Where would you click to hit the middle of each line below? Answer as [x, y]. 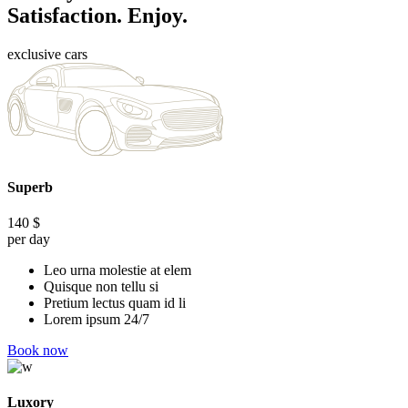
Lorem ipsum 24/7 [97, 319]
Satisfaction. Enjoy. [97, 16]
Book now [38, 350]
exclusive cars [47, 55]
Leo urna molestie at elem [117, 270]
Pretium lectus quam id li [115, 302]
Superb [30, 187]
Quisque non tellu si [101, 286]
